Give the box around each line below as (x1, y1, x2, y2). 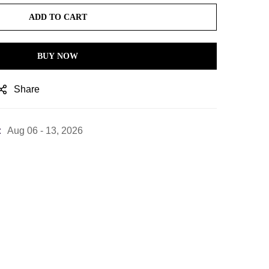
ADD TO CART (28, 13, 87, 22)
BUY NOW (37, 52, 78, 61)
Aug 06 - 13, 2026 (7, 125, 83, 136)
